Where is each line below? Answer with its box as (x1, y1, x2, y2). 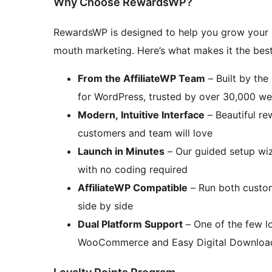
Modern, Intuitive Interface (78, 108, 205, 121)
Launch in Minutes (78, 144, 165, 157)
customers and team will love (78, 126, 212, 139)
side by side (78, 199, 133, 212)
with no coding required (78, 163, 188, 175)
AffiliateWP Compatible (78, 181, 188, 194)
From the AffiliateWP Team (78, 72, 205, 84)
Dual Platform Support (78, 217, 183, 230)
